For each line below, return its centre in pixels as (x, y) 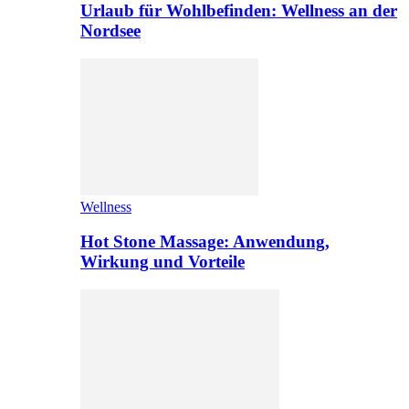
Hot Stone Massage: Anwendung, (205, 242)
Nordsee (110, 30)
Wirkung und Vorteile (163, 262)
